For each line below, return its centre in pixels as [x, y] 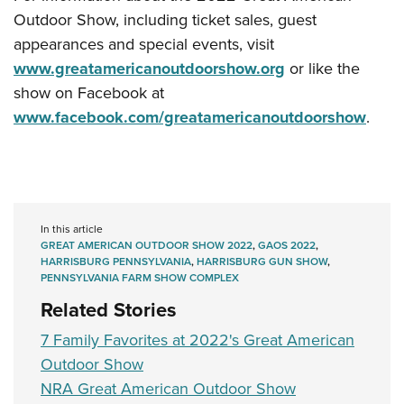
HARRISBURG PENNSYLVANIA [116, 262]
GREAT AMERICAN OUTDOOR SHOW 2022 [147, 246]
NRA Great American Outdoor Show [168, 389]
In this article [72, 230]
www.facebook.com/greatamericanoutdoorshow [190, 118]
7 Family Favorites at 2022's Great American [197, 340]
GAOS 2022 [287, 246]
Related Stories [109, 310]
